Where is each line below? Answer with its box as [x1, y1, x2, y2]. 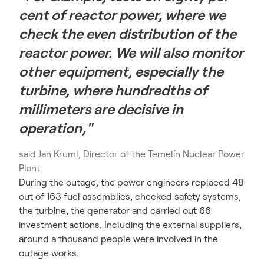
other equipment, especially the [19, 62, 223, 80]
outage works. [19, 247, 79, 259]
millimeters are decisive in [19, 100, 183, 118]
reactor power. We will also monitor [19, 44, 243, 61]
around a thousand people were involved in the [19, 233, 218, 245]
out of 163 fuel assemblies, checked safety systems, [19, 190, 241, 202]
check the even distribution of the [19, 25, 236, 42]
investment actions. [19, 219, 102, 230]
